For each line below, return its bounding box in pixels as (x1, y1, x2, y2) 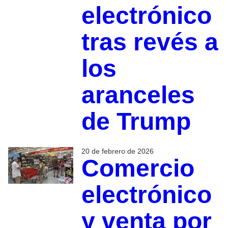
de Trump (81, 108, 191, 135)
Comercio (81, 155, 194, 182)
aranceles (81, 81, 195, 109)
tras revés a (81, 28, 218, 56)
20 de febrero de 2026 (81, 147, 154, 156)
